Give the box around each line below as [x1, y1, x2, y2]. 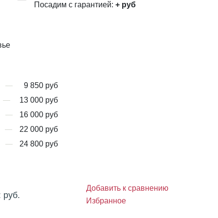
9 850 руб [23, 81, 58, 90]
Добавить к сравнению [86, 183, 168, 192]
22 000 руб [19, 125, 58, 133]
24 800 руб [19, 140, 58, 148]
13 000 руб [19, 96, 58, 104]
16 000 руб [19, 110, 58, 119]
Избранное [86, 197, 126, 205]
